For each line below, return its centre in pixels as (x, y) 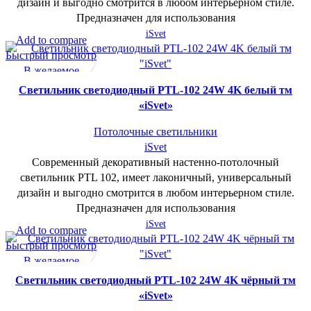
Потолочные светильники (155, 132)
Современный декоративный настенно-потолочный (155, 162)
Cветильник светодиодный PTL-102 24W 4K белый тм (155, 90)
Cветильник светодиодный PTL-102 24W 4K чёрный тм (155, 280)
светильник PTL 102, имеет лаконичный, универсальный (155, 178)
